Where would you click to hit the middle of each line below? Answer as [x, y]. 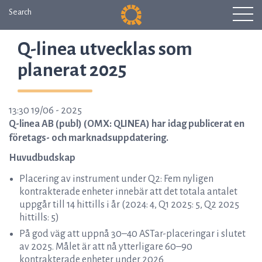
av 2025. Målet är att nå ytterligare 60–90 [106, 247]
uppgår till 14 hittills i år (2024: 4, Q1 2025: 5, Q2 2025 [129, 205]
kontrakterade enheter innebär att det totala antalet [128, 192]
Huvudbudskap [42, 158]
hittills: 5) [39, 218]
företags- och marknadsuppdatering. [89, 138]
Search [20, 12]
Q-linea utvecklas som [105, 49]
